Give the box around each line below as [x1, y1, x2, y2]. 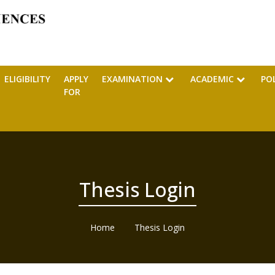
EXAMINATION [102, 73, 166, 85]
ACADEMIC [190, 73, 236, 85]
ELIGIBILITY [4, 73, 50, 85]
